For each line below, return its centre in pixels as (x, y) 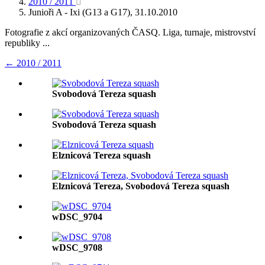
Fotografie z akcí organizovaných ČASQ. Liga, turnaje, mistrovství (130, 32)
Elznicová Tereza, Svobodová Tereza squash (141, 186)
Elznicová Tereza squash (101, 155)
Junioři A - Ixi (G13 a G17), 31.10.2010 (103, 12)
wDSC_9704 (77, 217)
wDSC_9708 (77, 248)
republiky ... (27, 43)
